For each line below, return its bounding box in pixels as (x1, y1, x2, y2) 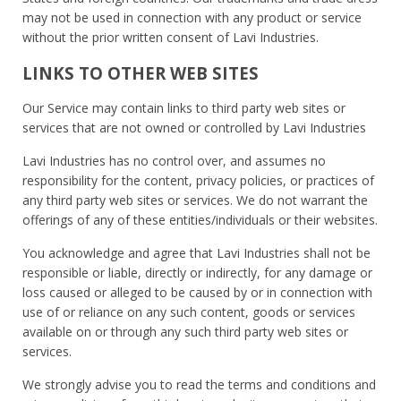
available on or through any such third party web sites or (22, 322, 348, 340)
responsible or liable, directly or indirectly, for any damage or (22, 263, 372, 281)
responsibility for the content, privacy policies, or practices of (22, 171, 374, 189)
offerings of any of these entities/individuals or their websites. (22, 210, 378, 228)
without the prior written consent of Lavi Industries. (22, 28, 319, 46)
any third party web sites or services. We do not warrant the (22, 191, 368, 209)
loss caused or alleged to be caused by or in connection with (22, 283, 372, 301)
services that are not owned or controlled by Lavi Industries (22, 118, 366, 136)
